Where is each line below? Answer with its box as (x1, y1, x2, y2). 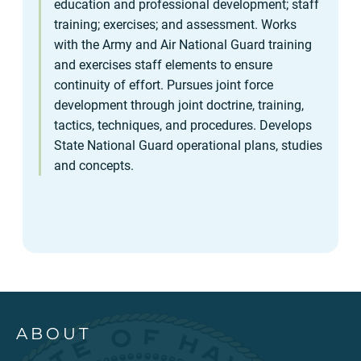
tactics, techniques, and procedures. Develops (54, 118, 312, 134)
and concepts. (54, 158, 134, 174)
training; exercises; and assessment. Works (54, 17, 297, 33)
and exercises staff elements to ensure (54, 57, 272, 73)
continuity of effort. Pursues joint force (54, 77, 273, 93)
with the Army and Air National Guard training (54, 37, 312, 53)
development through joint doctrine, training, (54, 98, 304, 114)
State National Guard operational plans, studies (54, 138, 322, 154)
